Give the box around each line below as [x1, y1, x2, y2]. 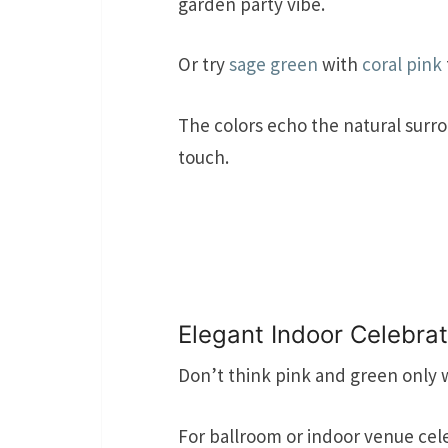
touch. [178, 144, 229, 169]
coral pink [362, 52, 442, 77]
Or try [178, 52, 229, 77]
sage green [229, 52, 318, 77]
